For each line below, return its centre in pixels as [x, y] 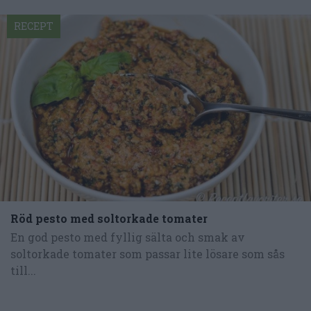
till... [23, 270]
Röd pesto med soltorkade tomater [109, 218]
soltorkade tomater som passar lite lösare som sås [148, 253]
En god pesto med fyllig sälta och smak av [128, 237]
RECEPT [34, 26]
